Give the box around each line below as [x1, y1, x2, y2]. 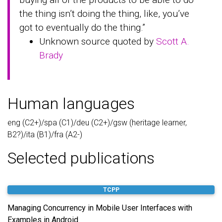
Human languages [7, 94, 135, 113]
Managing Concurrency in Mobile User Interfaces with [7, 203, 192, 213]
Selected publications [7, 148, 155, 167]
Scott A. [156, 35, 190, 47]
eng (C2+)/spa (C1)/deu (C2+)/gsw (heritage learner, [7, 117, 187, 127]
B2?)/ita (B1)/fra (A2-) [7, 129, 82, 139]
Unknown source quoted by [39, 35, 157, 47]
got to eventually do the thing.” [19, 21, 146, 33]
